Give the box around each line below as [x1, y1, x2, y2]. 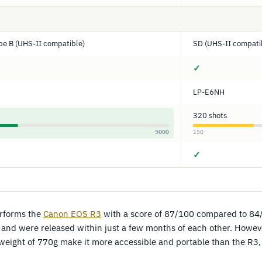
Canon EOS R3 [43, 208, 101, 219]
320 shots [193, 111, 227, 120]
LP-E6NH [193, 87, 225, 97]
